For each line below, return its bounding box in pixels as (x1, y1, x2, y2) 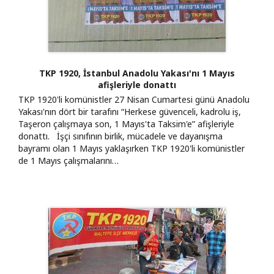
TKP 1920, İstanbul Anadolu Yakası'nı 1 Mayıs (39, 67, 235, 79)
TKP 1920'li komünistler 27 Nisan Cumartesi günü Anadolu (18, 93, 250, 105)
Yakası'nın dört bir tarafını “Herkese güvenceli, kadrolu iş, (18, 105, 241, 117)
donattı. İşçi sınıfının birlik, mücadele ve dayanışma (18, 130, 223, 142)
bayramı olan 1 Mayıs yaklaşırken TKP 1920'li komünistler (18, 142, 245, 154)
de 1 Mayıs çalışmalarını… (18, 154, 119, 166)
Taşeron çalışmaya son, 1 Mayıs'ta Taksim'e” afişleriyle (18, 117, 234, 130)
